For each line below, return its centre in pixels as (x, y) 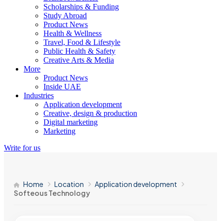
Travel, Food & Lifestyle (82, 42)
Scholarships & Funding (81, 7)
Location (69, 184)
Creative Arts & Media (79, 60)
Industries (39, 95)
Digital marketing (71, 122)
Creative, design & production (90, 113)
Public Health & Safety (79, 51)
